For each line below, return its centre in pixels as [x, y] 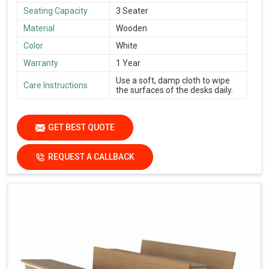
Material [39, 28]
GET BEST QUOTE [81, 127]
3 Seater [132, 11]
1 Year [128, 63]
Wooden [131, 28]
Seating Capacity [56, 11]
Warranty [41, 63]
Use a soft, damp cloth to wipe [173, 80]
